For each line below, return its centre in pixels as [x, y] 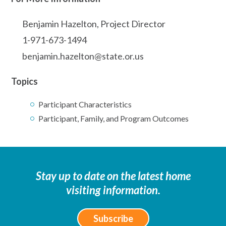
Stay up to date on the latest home [113, 176]
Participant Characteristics [85, 104]
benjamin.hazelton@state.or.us [83, 56]
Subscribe [113, 218]
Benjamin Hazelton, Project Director [94, 23]
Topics [24, 81]
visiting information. [113, 190]
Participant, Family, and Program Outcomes [114, 118]
